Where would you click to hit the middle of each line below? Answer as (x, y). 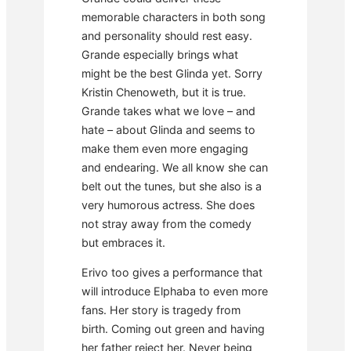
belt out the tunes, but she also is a (172, 186)
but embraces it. (123, 242)
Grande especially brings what (160, 54)
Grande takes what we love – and (168, 110)
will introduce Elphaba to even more (175, 291)
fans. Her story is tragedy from (161, 309)
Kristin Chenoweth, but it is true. (164, 92)
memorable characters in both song (174, 16)
